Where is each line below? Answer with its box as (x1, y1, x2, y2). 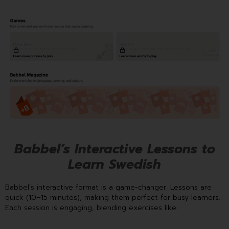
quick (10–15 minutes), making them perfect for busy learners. (5, 192, 220, 203)
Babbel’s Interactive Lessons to (14, 139, 215, 159)
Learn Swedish (68, 154, 161, 174)
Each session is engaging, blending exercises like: (5, 202, 178, 213)
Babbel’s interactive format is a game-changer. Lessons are (5, 181, 212, 193)
